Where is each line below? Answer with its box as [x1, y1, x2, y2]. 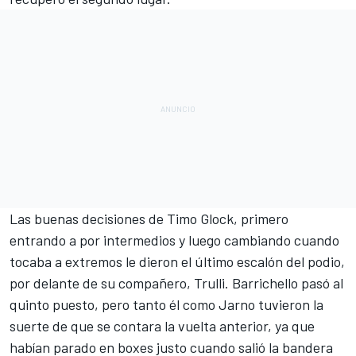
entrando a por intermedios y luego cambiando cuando [10, 231, 339, 250]
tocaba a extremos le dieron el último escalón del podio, [10, 253, 345, 271]
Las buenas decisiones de [10, 210, 167, 228]
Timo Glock [167, 210, 234, 228]
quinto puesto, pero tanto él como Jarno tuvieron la [10, 296, 323, 314]
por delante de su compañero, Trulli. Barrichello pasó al [10, 274, 343, 292]
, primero [234, 210, 288, 228]
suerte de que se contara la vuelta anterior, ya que [10, 317, 315, 335]
